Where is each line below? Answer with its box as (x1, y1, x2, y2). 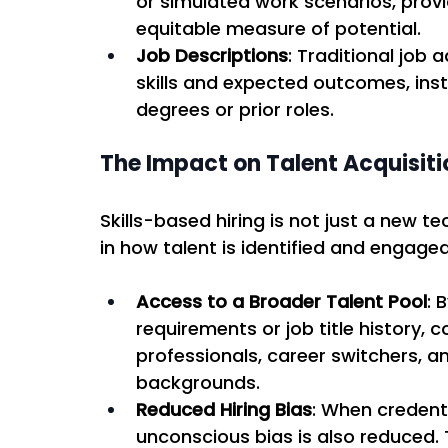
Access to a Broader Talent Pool (136, 288, 427, 314)
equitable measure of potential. (136, 15, 426, 41)
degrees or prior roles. (136, 96, 339, 122)
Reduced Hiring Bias (136, 396, 312, 422)
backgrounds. (136, 369, 265, 395)
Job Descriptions (136, 42, 288, 68)
